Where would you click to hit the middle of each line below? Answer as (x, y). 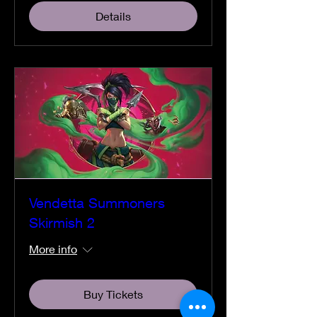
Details (113, 16)
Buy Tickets (113, 294)
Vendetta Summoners (97, 202)
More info (53, 248)
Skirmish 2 (62, 222)
